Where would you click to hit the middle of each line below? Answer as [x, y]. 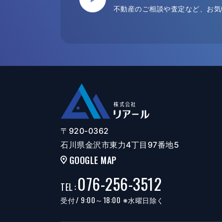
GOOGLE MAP [93, 160]
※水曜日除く [142, 200]
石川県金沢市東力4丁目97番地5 [120, 144]
